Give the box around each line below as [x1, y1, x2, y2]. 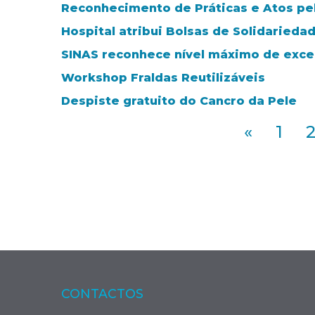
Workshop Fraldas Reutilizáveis [61, 70, 265, 84]
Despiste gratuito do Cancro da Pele [61, 94, 297, 108]
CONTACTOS [61, 285, 143, 301]
